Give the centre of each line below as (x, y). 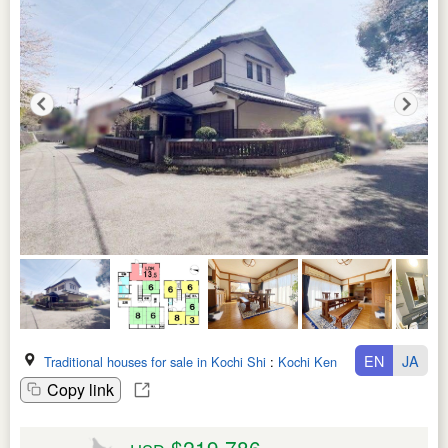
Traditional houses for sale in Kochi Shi (155, 361)
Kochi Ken (307, 361)
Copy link (80, 389)
